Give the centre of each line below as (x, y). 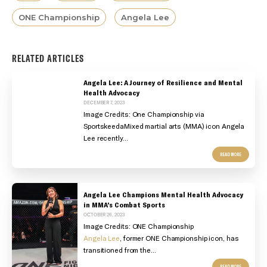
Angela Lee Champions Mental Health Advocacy (163, 194)
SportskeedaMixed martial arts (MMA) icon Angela (164, 125)
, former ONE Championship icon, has (179, 237)
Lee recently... (106, 137)
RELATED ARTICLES (48, 59)
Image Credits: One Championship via (144, 114)
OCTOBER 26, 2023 (104, 214)
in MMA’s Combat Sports (124, 204)
